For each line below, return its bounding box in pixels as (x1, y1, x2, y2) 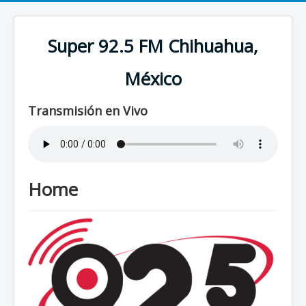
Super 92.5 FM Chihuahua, (48, 34, 258, 58)
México (124, 67, 182, 91)
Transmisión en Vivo (28, 102, 148, 119)
